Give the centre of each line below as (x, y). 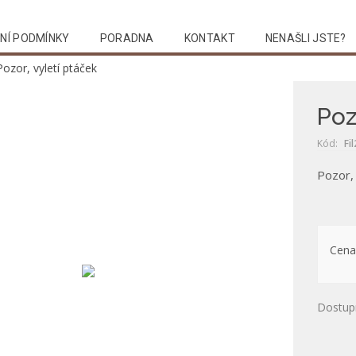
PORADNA (127, 38)
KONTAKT (209, 38)
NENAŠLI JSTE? (306, 38)
